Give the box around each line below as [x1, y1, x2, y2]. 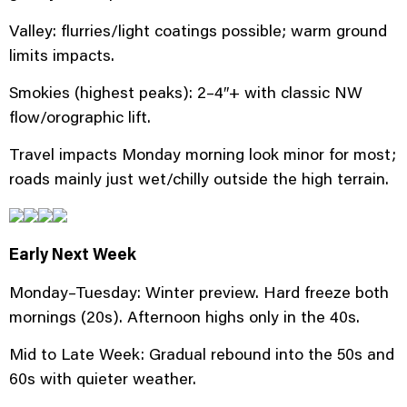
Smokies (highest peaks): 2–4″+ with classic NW [9, 81, 362, 104]
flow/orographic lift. [9, 105, 151, 128]
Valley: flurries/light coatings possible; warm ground [9, 18, 387, 41]
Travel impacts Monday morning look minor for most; [9, 143, 396, 165]
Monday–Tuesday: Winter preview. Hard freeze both [9, 280, 389, 303]
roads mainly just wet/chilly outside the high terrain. [9, 167, 389, 190]
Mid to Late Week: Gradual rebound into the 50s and [9, 342, 394, 365]
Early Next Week [9, 243, 136, 265]
